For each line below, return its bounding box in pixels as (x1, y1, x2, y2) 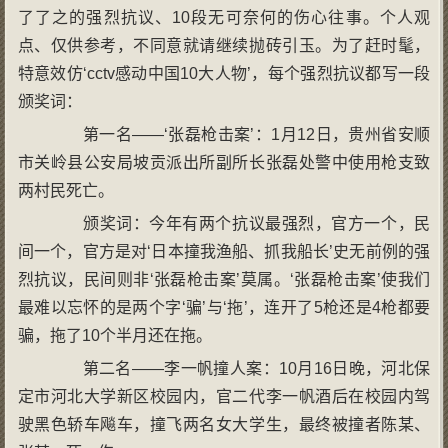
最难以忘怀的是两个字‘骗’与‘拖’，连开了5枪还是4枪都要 (17, 298, 431, 316)
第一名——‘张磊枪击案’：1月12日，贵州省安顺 (49, 125, 431, 143)
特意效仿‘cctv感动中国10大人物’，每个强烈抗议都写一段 (17, 64, 431, 82)
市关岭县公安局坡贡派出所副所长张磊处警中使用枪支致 (17, 153, 431, 171)
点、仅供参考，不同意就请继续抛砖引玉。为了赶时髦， (17, 36, 431, 54)
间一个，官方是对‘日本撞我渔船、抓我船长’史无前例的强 (17, 242, 431, 260)
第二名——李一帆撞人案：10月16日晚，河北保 (49, 359, 431, 377)
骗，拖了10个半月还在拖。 (17, 326, 212, 344)
